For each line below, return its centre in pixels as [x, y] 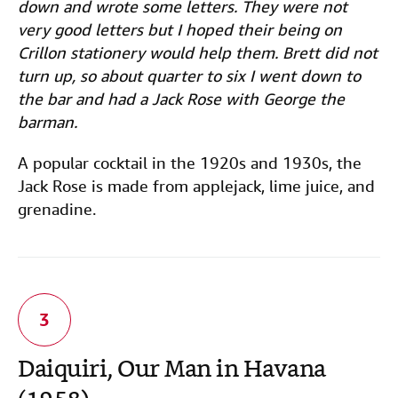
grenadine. [57, 209]
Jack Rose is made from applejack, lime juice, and [196, 186]
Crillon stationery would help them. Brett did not [198, 53]
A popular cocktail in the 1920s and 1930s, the [190, 163]
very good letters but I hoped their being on [180, 30]
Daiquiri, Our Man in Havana [172, 371]
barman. [48, 122]
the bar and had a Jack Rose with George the [181, 99]
